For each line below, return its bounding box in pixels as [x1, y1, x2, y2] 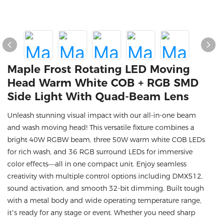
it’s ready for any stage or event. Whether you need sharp [7, 208, 195, 217]
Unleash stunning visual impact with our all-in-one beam [7, 111, 196, 120]
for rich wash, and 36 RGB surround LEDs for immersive [7, 147, 193, 156]
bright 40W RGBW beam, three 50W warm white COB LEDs [7, 135, 205, 144]
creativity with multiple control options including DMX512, [7, 172, 203, 181]
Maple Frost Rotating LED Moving [7, 63, 190, 76]
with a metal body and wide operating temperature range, [7, 196, 201, 205]
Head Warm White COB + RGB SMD [7, 76, 199, 90]
